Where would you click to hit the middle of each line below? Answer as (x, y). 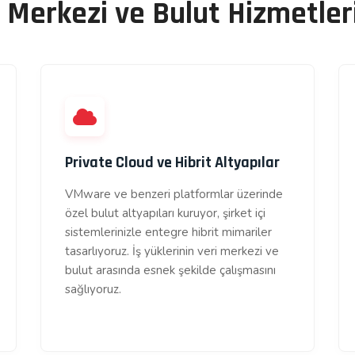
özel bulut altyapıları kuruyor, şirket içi (165, 213)
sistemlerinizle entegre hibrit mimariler (168, 232)
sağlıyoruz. (93, 289)
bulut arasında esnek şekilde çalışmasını (170, 270)
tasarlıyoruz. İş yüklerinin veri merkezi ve (172, 251)
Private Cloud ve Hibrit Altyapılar (172, 162)
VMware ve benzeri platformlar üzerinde (174, 194)
